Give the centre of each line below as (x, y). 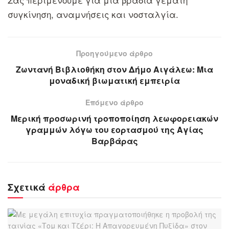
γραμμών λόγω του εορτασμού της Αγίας (114, 129)
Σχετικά (27, 187)
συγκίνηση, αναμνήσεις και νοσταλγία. (93, 14)
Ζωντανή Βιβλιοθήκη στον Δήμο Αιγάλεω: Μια (114, 69)
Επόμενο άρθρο (114, 102)
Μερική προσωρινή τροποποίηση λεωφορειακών (114, 118)
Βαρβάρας (114, 141)
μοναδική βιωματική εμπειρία (114, 80)
